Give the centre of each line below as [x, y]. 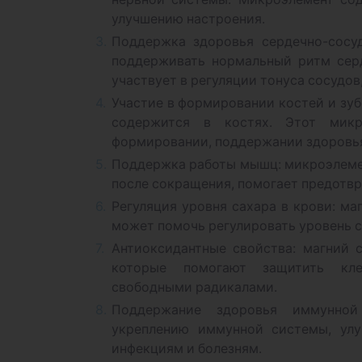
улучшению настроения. [188, 19]
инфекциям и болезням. [187, 348]
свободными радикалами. [194, 287]
